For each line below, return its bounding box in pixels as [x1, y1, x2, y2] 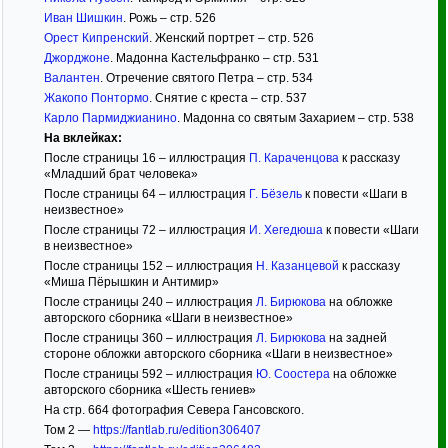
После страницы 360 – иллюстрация [43, 331, 256, 345]
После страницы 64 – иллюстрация [43, 187, 249, 201]
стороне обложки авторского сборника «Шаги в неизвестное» [43, 347, 393, 361]
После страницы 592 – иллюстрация [43, 367, 256, 381]
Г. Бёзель [248, 187, 302, 201]
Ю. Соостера [255, 367, 330, 381]
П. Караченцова [248, 151, 339, 165]
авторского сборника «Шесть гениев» [43, 383, 256, 397]
